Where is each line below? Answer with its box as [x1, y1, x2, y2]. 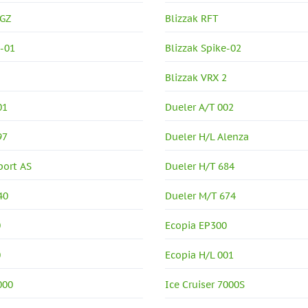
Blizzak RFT [165, 12, 219, 25]
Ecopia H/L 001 [165, 249, 234, 261]
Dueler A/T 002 [165, 101, 234, 113]
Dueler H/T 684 [165, 160, 235, 173]
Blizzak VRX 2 [165, 71, 228, 84]
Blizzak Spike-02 [165, 42, 242, 54]
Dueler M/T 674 [165, 190, 236, 202]
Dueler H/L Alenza [165, 131, 250, 143]
